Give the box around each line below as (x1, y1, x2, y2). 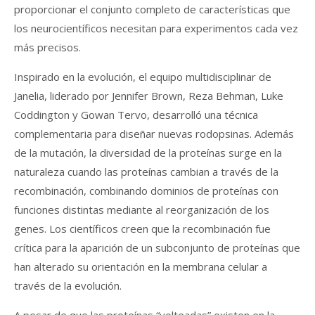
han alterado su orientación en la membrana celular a (14, 259, 267, 274)
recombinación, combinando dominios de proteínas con (14, 183, 278, 198)
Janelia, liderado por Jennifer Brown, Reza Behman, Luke (14, 88, 283, 103)
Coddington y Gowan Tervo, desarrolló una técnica (14, 107, 258, 122)
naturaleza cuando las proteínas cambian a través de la (14, 164, 278, 179)
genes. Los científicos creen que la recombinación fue (14, 221, 271, 236)
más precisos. (14, 39, 81, 54)
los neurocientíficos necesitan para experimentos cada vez (14, 20, 298, 35)
